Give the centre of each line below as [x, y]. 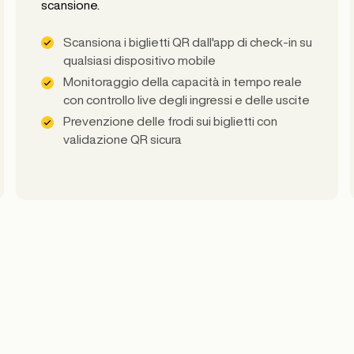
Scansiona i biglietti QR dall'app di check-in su [188, 41]
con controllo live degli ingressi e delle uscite [186, 99]
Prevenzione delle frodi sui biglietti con [170, 121]
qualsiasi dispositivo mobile [139, 60]
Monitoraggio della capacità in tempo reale [183, 81]
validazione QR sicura [122, 139]
